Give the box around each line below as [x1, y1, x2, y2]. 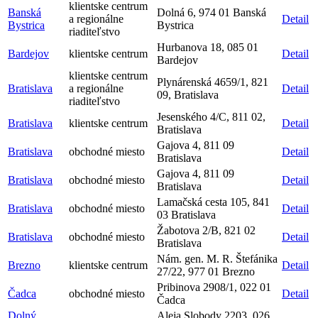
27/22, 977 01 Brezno [157, 265, 255, 278]
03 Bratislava [157, 209, 216, 221]
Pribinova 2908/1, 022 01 [157, 281, 271, 293]
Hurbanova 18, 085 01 [157, 41, 258, 53]
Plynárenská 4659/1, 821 [157, 76, 268, 88]
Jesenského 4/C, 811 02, [157, 111, 265, 123]
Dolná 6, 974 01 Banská [157, 6, 266, 18]
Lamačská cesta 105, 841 [157, 196, 270, 208]
